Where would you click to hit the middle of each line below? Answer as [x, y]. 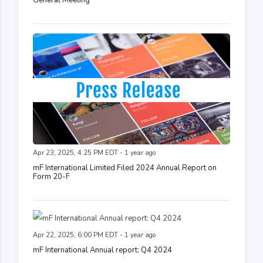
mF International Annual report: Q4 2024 [102, 250]
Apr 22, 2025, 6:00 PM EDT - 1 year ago [94, 235]
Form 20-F [51, 176]
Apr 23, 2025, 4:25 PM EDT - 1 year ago [94, 153]
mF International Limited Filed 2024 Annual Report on [125, 168]
